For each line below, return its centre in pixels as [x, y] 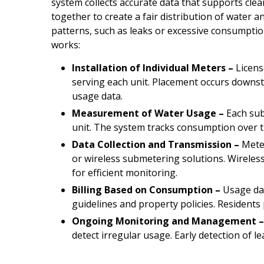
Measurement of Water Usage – [148, 113]
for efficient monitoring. [125, 173]
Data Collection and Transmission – [156, 144]
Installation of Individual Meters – [154, 68]
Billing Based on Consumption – [146, 190]
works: [66, 45]
